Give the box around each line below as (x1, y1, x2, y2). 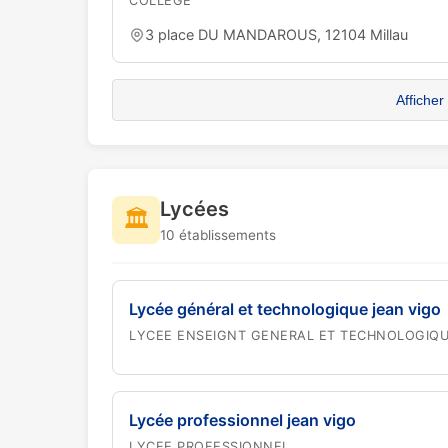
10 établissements (160, 227, 276, 243)
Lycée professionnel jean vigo (129, 410, 356, 430)
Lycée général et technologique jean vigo (129, 299, 441, 319)
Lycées (160, 197, 229, 221)
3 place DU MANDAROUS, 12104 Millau (145, 26, 408, 43)
